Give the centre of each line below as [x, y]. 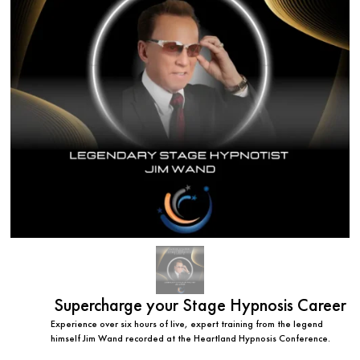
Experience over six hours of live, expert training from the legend [187, 324]
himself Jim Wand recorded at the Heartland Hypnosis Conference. [191, 339]
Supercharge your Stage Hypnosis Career [200, 305]
